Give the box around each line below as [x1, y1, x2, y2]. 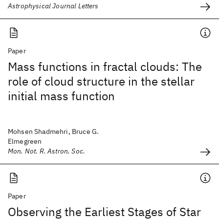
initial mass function [8, 88, 115, 104]
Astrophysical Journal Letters [8, 1, 99, 10]
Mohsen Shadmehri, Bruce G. [8, 127, 99, 136]
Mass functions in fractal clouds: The [8, 59, 202, 74]
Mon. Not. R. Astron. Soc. [8, 147, 85, 155]
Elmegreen [8, 137, 42, 146]
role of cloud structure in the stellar [8, 73, 195, 89]
